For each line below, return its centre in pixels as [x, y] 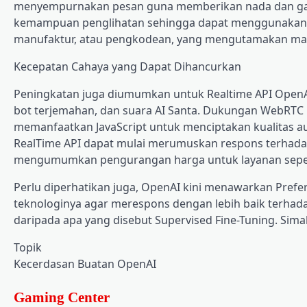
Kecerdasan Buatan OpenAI [85, 263]
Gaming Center [62, 297]
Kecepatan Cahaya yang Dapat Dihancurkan [127, 66]
